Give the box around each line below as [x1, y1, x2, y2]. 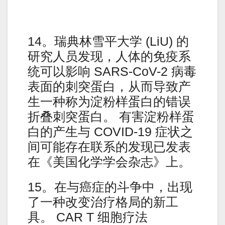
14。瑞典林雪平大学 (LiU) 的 [28, 34, 189, 49]
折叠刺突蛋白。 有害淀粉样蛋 [28, 109, 194, 124]
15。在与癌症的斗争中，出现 [28, 180, 192, 194]
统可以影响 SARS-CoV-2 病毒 [28, 64, 196, 79]
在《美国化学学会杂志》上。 [28, 155, 191, 169]
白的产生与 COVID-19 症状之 [28, 125, 193, 139]
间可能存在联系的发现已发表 [28, 140, 191, 154]
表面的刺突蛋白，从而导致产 [28, 79, 191, 94]
